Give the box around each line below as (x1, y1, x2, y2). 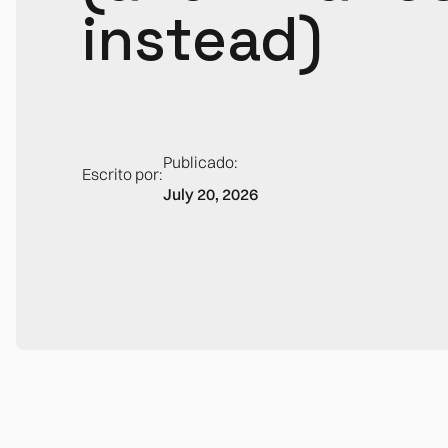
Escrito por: (81, 163, 163, 184)
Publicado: (162, 151, 238, 172)
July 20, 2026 (162, 183, 258, 204)
